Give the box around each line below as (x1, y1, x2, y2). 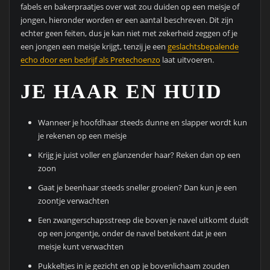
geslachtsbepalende (167, 40, 239, 52)
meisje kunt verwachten (38, 241, 124, 253)
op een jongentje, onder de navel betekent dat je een (38, 228, 227, 239)
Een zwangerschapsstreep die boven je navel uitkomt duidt (38, 215, 250, 226)
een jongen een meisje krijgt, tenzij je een (20, 40, 168, 52)
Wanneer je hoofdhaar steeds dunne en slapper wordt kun (38, 117, 248, 128)
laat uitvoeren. (160, 54, 214, 65)
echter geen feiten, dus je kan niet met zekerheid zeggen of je (20, 27, 237, 39)
